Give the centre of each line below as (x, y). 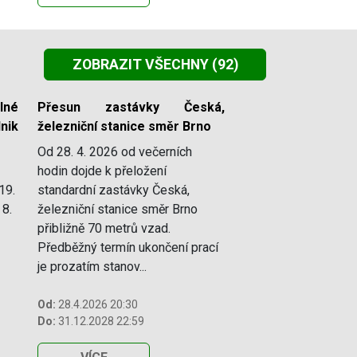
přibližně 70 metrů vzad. (104, 228)
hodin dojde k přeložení (102, 171)
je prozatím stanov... (92, 266)
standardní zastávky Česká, (114, 190)
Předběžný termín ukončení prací (128, 247)
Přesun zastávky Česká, (131, 107)
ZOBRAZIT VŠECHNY (140, 65)
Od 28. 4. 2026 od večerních (115, 151)
